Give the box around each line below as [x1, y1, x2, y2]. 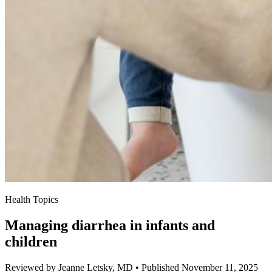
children [5, 234, 57, 250]
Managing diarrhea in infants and [5, 217, 215, 234]
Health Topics [5, 194, 58, 205]
